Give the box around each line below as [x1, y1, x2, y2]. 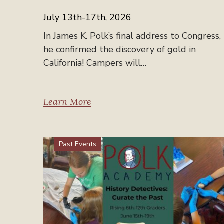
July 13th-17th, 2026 [43, 11, 131, 23]
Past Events [59, 139, 96, 149]
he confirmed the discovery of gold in [43, 43, 196, 55]
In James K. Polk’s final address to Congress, [43, 29, 221, 42]
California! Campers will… [43, 56, 146, 69]
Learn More [43, 95, 91, 107]
